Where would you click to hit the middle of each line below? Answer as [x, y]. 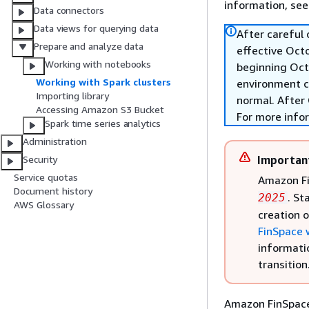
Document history [53, 191]
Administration [55, 141]
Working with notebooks [98, 64]
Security [40, 159]
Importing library [72, 96]
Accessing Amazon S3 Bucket [100, 110]
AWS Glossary [44, 205]
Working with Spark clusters [103, 82]
